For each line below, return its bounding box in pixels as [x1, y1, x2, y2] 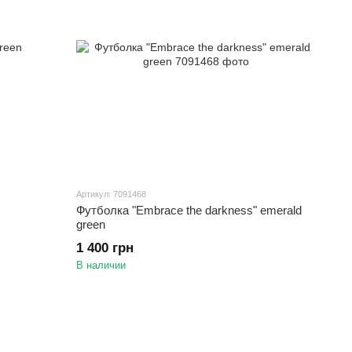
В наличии [76, 258, 126, 271]
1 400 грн [76, 240, 134, 255]
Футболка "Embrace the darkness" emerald [76, 203, 302, 217]
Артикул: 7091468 [76, 189, 147, 199]
